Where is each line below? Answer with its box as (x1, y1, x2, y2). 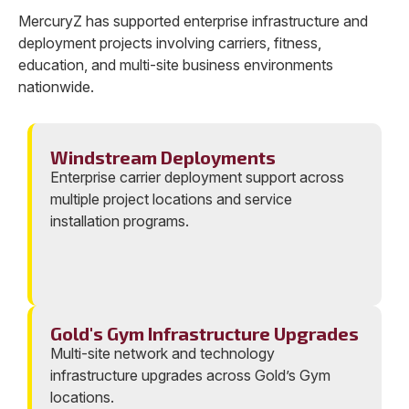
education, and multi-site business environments (18, 56, 333, 75)
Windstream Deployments (50, 146, 276, 169)
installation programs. (50, 212, 189, 231)
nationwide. (18, 78, 94, 97)
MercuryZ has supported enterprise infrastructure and (18, 12, 368, 31)
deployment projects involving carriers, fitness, (18, 34, 321, 53)
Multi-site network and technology (50, 344, 275, 363)
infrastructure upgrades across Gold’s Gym (50, 366, 330, 385)
